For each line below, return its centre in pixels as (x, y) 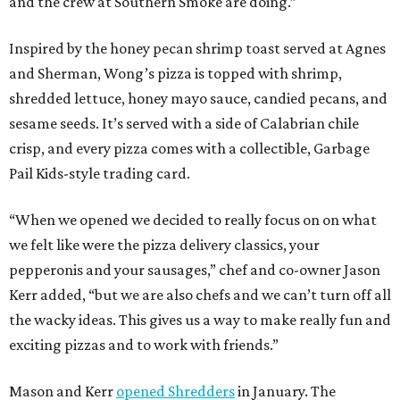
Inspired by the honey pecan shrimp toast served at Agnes (197, 49)
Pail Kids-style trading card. (100, 174)
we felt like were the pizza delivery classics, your (164, 245)
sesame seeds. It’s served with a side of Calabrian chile (184, 124)
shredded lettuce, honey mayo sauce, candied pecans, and (198, 99)
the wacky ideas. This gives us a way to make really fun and (200, 320)
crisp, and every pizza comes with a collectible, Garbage (189, 149)
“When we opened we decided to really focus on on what (193, 220)
